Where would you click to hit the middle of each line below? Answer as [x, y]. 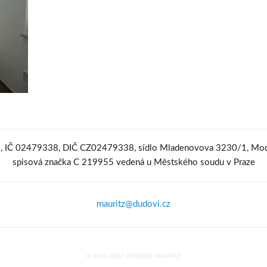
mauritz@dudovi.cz [133, 204]
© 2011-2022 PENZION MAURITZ [133, 256]
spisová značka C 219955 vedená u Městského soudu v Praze [133, 162]
